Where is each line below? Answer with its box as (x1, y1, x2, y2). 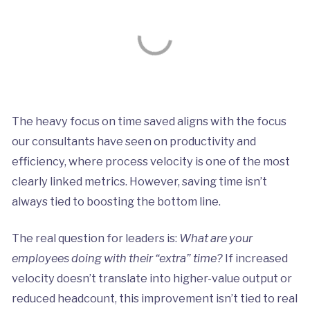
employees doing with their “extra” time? (11, 251, 223, 266)
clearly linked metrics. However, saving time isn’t (11, 174, 267, 189)
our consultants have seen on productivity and (11, 134, 256, 149)
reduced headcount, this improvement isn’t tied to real (11, 291, 298, 306)
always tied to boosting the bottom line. (11, 194, 223, 209)
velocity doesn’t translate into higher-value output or (11, 271, 292, 286)
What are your (179, 231, 253, 246)
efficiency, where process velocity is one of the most (11, 154, 290, 169)
